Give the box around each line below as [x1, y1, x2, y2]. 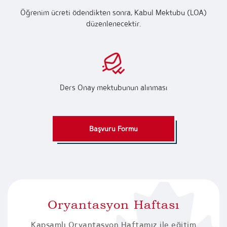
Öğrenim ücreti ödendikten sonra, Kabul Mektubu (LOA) [20, 7, 207, 17]
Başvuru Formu [89, 124, 138, 133]
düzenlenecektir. [86, 18, 141, 28]
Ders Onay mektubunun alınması [60, 82, 167, 92]
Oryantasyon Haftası [48, 197, 179, 212]
